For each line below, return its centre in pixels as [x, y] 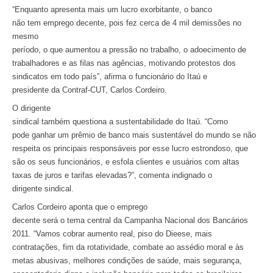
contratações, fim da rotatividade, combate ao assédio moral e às [128, 247]
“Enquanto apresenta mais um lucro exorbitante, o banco [112, 9]
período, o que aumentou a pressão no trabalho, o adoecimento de [129, 49]
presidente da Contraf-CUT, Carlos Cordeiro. [90, 90]
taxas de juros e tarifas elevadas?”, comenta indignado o [112, 175]
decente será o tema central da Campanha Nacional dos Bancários [130, 220]
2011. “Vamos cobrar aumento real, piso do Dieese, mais [112, 233]
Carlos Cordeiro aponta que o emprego [80, 207]
